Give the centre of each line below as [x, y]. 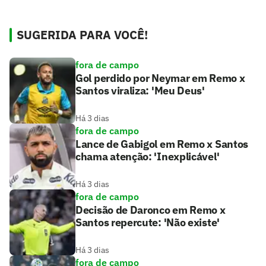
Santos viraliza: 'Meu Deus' [140, 90]
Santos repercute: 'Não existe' [148, 222]
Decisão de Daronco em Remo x [151, 210]
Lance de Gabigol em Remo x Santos [162, 144]
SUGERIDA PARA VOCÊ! [82, 34]
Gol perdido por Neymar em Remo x [160, 78]
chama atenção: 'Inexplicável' [148, 156]
